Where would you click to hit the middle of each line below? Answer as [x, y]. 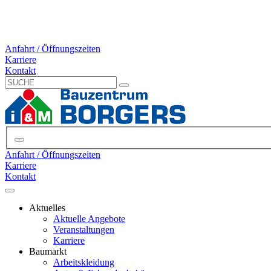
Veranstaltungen [84, 229]
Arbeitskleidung [84, 262]
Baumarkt [48, 251]
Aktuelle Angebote [89, 218]
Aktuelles [47, 207]
